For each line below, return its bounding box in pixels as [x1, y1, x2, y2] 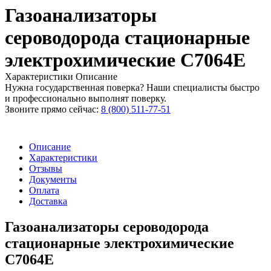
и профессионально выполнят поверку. [5, 93, 166, 104]
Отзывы [29, 163, 62, 174]
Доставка [29, 196, 67, 207]
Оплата [29, 185, 59, 196]
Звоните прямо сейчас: [5, 104, 101, 115]
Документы [29, 174, 77, 185]
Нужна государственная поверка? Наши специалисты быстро [5, 82, 260, 93]
